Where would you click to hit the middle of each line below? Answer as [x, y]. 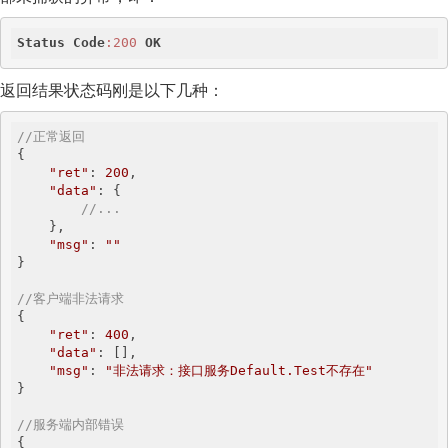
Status [41, 42]
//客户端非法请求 [70, 298]
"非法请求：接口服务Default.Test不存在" [239, 370]
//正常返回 [51, 136]
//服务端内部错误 [70, 424]
